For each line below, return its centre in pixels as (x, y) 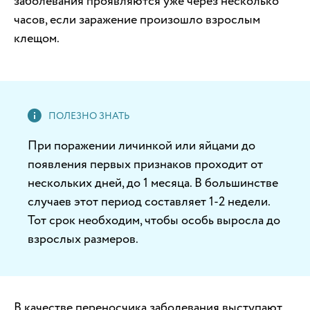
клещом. (37, 38)
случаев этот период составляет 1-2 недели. (149, 201)
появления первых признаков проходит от (145, 164)
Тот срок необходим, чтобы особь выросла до (154, 220)
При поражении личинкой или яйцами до (142, 145)
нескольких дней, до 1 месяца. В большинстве (153, 183)
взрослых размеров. (83, 239)
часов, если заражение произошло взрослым (137, 19)
